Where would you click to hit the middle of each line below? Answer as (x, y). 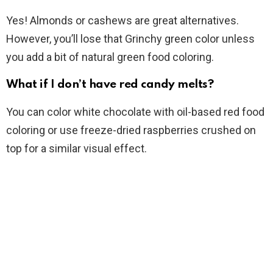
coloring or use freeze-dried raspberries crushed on (131, 130)
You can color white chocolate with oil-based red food (135, 112)
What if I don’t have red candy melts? (110, 85)
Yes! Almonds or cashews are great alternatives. (122, 21)
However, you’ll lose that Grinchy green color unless (130, 39)
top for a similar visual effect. (76, 149)
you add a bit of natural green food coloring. (110, 57)
